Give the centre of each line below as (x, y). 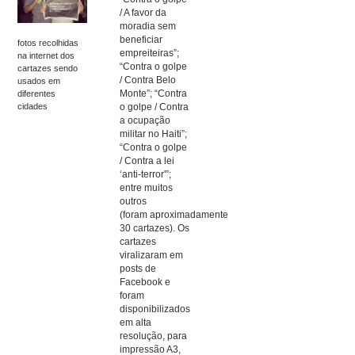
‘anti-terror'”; (146, 174)
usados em (39, 80)
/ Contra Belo (148, 80)
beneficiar (141, 39)
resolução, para (154, 336)
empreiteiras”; (150, 53)
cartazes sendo (48, 68)
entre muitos (147, 187)
